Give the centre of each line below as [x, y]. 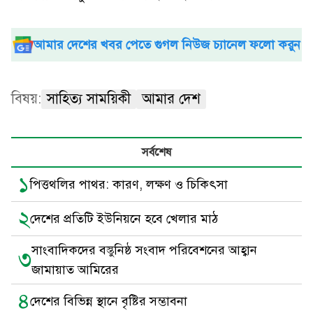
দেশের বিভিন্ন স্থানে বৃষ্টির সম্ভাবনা [109, 301]
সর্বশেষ [156, 152]
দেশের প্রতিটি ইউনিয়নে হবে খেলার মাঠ [124, 219]
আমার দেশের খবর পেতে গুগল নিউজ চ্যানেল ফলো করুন [167, 45]
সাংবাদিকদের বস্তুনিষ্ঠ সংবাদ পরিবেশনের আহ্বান [144, 250]
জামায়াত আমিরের [75, 270]
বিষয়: [26, 99]
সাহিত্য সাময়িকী [89, 99]
